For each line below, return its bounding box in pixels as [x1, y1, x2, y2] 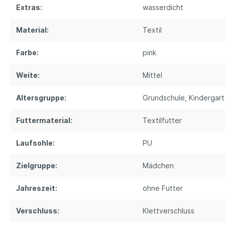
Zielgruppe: [16, 161, 57, 170]
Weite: [16, 71, 40, 80]
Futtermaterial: [16, 116, 72, 125]
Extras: [16, 3, 42, 12]
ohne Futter [143, 184, 183, 193]
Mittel [143, 71, 162, 80]
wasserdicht [143, 3, 183, 12]
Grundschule [143, 93, 185, 102]
